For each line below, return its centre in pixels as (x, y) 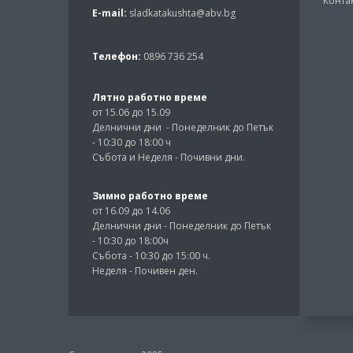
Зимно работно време (150, 195)
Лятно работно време (150, 97)
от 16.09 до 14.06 (132, 210)
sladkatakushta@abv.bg (182, 13)
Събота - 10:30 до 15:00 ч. (152, 255)
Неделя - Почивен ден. (145, 270)
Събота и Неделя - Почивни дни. (169, 157)
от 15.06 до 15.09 (132, 112)
